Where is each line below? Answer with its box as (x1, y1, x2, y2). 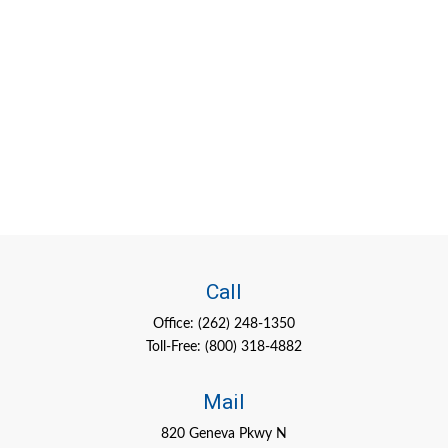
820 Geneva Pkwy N (161, 427, 287, 441)
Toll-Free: (146, 340, 205, 354)
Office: (153, 317, 198, 331)
